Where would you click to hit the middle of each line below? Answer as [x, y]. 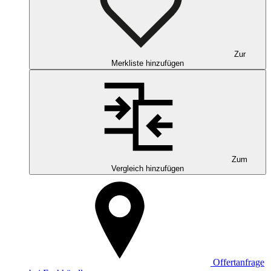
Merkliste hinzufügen [148, 63]
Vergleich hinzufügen [148, 168]
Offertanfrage [239, 262]
